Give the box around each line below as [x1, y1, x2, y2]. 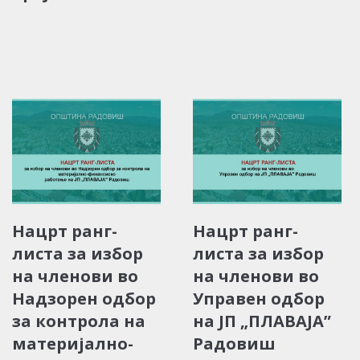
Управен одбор [193, 287, 325, 309]
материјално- [12, 332, 133, 354]
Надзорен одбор [12, 287, 156, 309]
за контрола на [12, 309, 145, 332]
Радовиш [193, 332, 276, 354]
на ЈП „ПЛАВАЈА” [193, 309, 331, 332]
